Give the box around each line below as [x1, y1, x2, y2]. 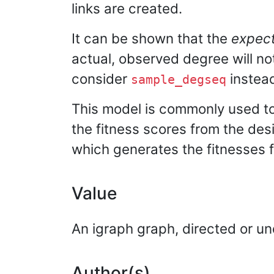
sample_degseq [131, 73, 226, 87]
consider [72, 70, 131, 87]
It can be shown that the [72, 30, 231, 46]
